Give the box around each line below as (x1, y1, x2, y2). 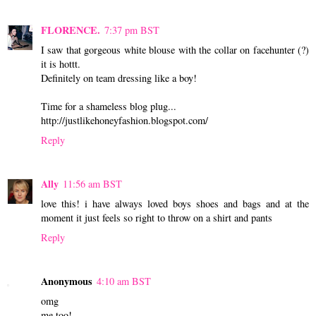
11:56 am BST (63, 176, 122, 190)
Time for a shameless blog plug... (41, 99, 176, 113)
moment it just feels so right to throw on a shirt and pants (41, 210, 272, 224)
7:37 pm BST (104, 23, 159, 37)
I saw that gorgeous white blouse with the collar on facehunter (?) (41, 42, 309, 56)
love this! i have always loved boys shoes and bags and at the (41, 196, 309, 210)
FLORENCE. (41, 22, 100, 37)
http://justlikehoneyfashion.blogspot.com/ (41, 113, 208, 127)
